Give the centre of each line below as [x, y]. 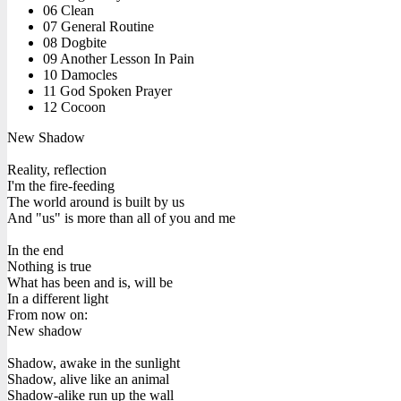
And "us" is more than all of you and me [121, 218]
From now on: [47, 314]
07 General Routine [98, 26]
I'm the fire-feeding [61, 185]
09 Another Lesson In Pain [119, 58]
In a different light [58, 298]
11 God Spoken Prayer [107, 90]
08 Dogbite [75, 42]
